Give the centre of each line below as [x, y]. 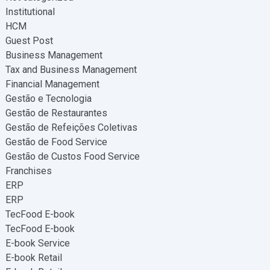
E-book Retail [33, 258]
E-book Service [37, 243]
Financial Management [52, 84]
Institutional [30, 12]
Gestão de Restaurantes [56, 113]
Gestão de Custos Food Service [72, 156]
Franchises [28, 171]
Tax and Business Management [71, 70]
